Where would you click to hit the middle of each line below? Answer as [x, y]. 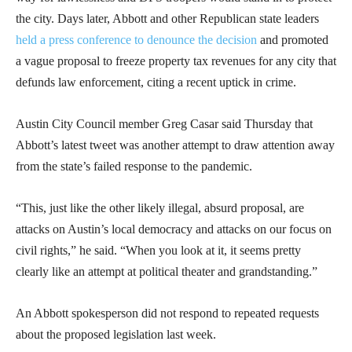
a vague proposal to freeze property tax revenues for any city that [176, 61]
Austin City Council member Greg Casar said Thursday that [164, 124]
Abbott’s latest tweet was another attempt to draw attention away [175, 145]
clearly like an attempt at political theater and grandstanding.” [167, 272]
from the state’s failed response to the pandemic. [134, 167]
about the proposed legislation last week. [116, 335]
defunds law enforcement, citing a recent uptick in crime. [156, 82]
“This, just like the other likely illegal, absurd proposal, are [160, 208]
